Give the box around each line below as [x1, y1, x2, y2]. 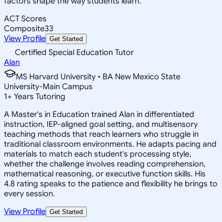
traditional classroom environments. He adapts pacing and [4, 139, 217, 149]
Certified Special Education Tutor [15, 47, 134, 57]
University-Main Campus [4, 81, 93, 92]
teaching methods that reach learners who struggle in [4, 129, 199, 139]
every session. [4, 188, 55, 199]
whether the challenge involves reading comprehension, [4, 159, 206, 169]
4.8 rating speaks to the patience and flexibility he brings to [4, 178, 218, 189]
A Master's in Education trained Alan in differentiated [4, 109, 194, 119]
